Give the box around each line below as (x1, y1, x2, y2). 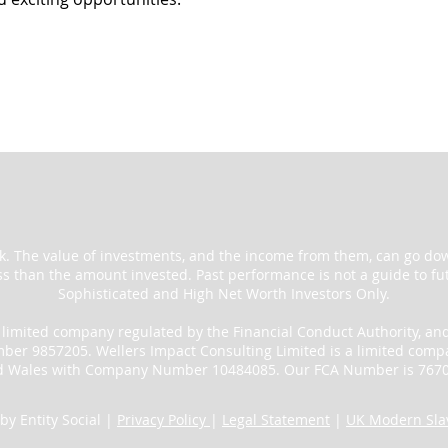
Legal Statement (222, 410, 330, 429)
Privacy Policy (117, 410, 210, 429)
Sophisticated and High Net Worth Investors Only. (57, 284, 390, 303)
